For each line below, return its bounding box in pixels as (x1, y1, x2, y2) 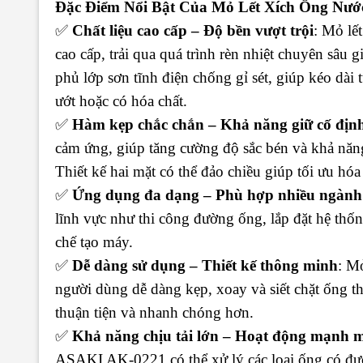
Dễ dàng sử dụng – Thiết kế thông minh (72, 256, 338, 274)
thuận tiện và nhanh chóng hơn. (55, 303, 254, 321)
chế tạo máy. (55, 233, 133, 250)
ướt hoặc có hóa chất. (55, 92, 187, 109)
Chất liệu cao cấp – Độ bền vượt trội (72, 21, 314, 39)
